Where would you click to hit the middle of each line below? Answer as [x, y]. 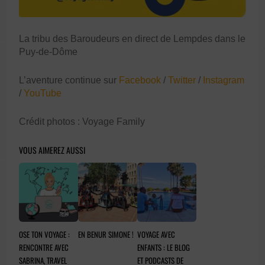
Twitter [183, 80]
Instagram [224, 80]
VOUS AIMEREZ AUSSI [52, 150]
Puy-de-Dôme [49, 51]
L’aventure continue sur [69, 80]
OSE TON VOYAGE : [45, 234]
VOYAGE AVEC [156, 234]
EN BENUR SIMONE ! [106, 234]
